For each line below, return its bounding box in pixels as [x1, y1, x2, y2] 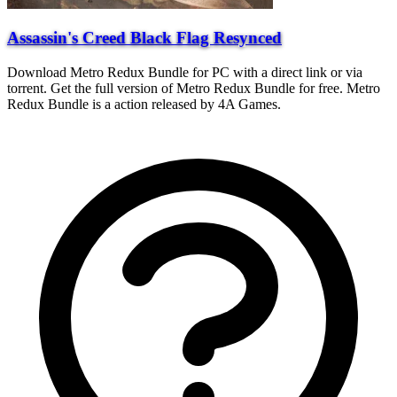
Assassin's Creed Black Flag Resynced [7, 28, 282, 48]
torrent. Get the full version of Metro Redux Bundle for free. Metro [7, 80, 380, 96]
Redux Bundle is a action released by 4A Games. [7, 96, 281, 112]
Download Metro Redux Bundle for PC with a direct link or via [7, 64, 362, 80]
